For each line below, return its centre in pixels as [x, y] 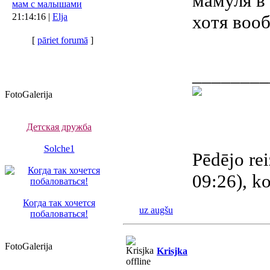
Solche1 [59, 149]
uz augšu [156, 210]
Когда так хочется [59, 203]
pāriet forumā [62, 40]
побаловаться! [59, 214]
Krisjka [172, 251]
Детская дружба [59, 127]
